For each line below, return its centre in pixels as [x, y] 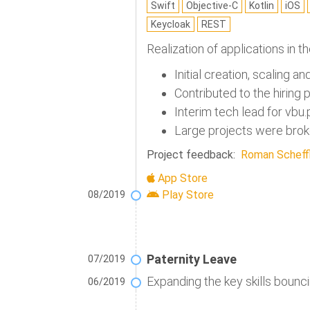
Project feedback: [192, 155]
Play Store [186, 195]
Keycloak [171, 25]
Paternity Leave [192, 259]
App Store [181, 179]
